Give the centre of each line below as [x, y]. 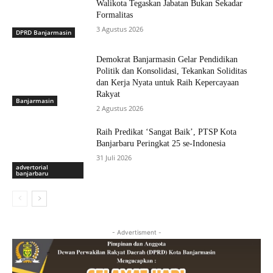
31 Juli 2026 [114, 158]
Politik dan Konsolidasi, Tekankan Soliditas [172, 71]
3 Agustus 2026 [120, 29]
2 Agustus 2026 [120, 108]
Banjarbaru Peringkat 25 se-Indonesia [161, 144]
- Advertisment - [136, 232]
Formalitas [115, 15]
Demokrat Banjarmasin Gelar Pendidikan [167, 60]
